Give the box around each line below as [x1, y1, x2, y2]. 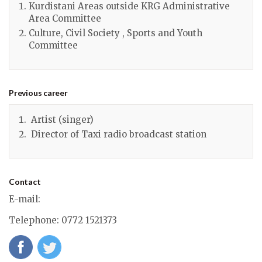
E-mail [9, 194, 38, 205]
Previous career [9, 88, 68, 98]
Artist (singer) [29, 114, 94, 126]
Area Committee [29, 13, 101, 25]
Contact [9, 177, 41, 187]
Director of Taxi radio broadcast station [29, 129, 206, 140]
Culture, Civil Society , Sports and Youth [29, 27, 202, 39]
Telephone [9, 215, 57, 226]
